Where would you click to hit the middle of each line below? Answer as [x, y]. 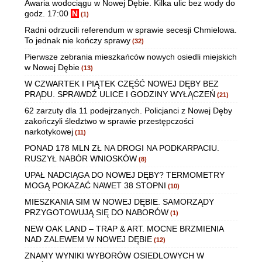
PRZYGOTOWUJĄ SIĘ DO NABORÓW [96, 213]
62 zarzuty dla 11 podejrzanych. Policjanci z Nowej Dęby [128, 111]
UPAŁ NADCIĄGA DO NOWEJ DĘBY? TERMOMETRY [125, 175]
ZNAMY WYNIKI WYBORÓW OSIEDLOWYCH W [114, 256]
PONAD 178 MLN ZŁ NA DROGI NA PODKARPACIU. [122, 148]
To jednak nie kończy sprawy [77, 41]
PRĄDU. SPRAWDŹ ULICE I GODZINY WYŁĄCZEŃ [120, 94]
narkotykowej [49, 132]
